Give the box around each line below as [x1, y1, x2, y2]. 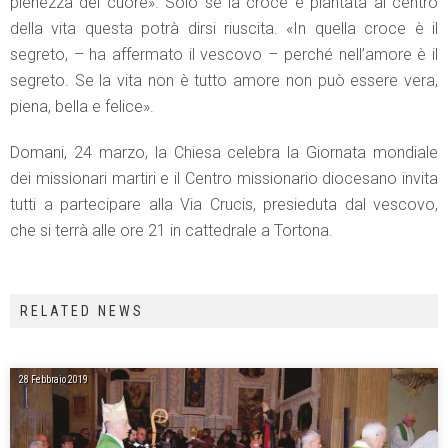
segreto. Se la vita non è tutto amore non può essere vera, [10, 70, 438, 90]
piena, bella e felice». [10, 96, 154, 116]
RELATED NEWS [20, 302, 144, 319]
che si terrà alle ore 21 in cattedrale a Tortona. [10, 220, 333, 240]
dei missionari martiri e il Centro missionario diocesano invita [10, 168, 438, 188]
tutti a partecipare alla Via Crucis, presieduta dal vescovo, [10, 194, 438, 214]
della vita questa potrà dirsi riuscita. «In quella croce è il [10, 18, 438, 38]
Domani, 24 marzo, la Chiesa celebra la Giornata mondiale [10, 142, 438, 162]
